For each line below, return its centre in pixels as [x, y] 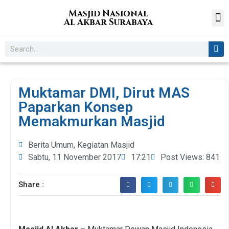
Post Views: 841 [190, 157]
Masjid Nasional [108, 14]
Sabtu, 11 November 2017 [75, 157]
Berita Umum [51, 145]
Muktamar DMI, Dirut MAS [104, 93]
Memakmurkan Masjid [92, 121]
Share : [31, 185]
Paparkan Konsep [76, 107]
